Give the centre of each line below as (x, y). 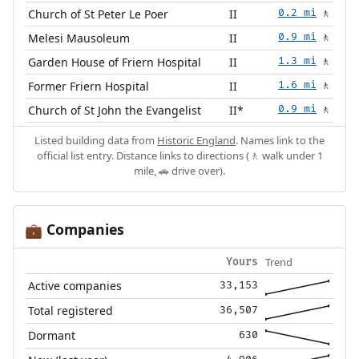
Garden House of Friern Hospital (115, 63)
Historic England (196, 141)
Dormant (52, 336)
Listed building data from (96, 141)
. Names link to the (280, 141)
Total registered (71, 311)
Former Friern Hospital (89, 87)
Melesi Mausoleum (79, 38)
